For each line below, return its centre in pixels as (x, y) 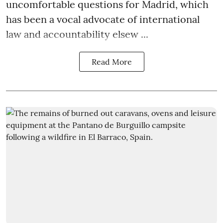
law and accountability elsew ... (77, 34)
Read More (111, 62)
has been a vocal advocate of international (103, 19)
